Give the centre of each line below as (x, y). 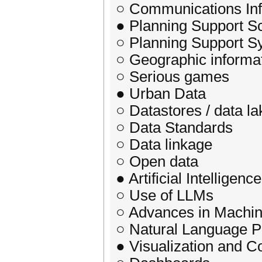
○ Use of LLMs (165, 195)
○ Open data (157, 161)
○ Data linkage (164, 144)
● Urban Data (161, 94)
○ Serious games (173, 77)
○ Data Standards (174, 127)
